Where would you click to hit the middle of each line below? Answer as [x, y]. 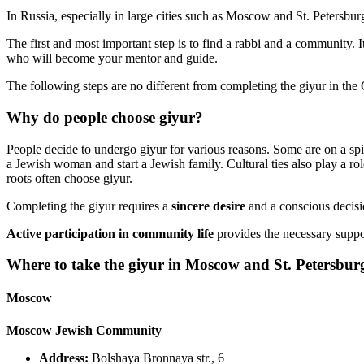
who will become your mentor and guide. [112, 58]
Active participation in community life [110, 233]
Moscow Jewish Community [84, 330]
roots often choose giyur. [69, 178]
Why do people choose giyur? [105, 117]
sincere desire [208, 206]
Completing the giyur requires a [89, 206]
